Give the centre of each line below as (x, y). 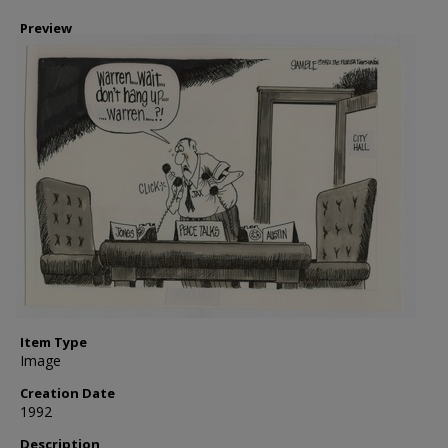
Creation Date (67, 393)
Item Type (53, 342)
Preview (46, 28)
